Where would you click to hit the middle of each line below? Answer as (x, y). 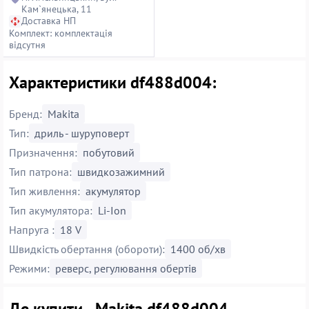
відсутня (27, 44)
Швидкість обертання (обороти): (87, 249)
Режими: (29, 268)
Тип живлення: (44, 191)
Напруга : (32, 229)
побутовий (109, 152)
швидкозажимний (121, 171)
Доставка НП (49, 20)
